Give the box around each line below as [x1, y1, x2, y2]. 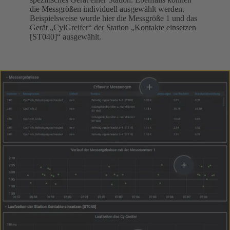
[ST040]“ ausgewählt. [30, 32, 101, 41]
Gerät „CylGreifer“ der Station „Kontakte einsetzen [30, 23, 196, 32]
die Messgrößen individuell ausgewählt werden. [30, 4, 184, 13]
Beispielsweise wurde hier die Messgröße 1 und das [30, 13, 197, 23]
